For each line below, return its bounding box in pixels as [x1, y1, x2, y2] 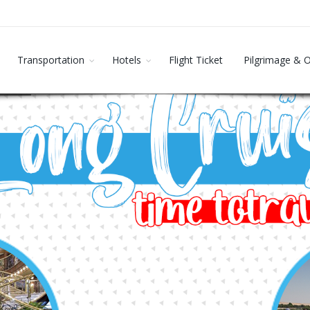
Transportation [17, 53, 84, 66]
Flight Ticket [169, 53, 223, 66]
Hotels [112, 53, 141, 66]
